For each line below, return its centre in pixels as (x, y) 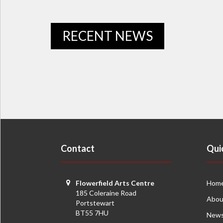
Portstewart (95, 203)
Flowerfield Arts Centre (115, 183)
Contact (78, 148)
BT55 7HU (92, 213)
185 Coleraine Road (106, 193)
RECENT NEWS (108, 36)
